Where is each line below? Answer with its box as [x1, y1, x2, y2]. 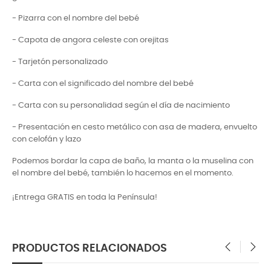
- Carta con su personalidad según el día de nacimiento [12, 101, 230, 109]
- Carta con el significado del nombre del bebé [12, 79, 194, 88]
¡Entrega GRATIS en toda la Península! [12, 193, 157, 201]
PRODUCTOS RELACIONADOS [12, 242, 167, 254]
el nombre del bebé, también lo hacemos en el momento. [12, 169, 233, 177]
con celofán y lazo [12, 135, 81, 143]
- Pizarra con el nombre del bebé [12, 14, 139, 22]
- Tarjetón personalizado [12, 57, 108, 66]
